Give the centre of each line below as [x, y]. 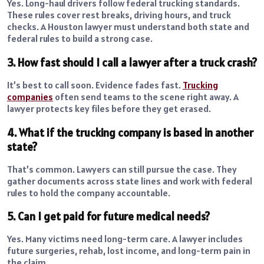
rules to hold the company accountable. [89, 192]
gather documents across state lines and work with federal [130, 181]
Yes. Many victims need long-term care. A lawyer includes [125, 239]
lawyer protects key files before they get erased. [109, 108]
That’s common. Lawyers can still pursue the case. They [122, 169]
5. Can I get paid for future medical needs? [108, 217]
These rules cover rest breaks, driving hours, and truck [119, 15]
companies [30, 96]
